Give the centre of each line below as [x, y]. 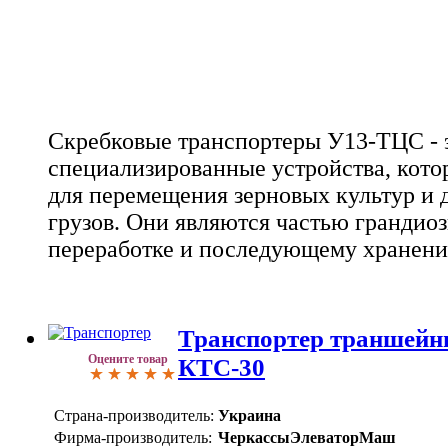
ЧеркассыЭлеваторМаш [307, 437]
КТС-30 [221, 367]
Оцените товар [128, 359]
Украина [249, 415]
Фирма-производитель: [133, 437]
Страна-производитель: [134, 415]
